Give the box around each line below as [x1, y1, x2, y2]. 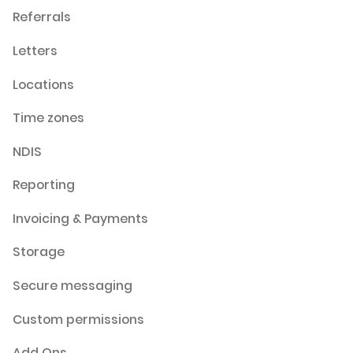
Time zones [12, 109, 84, 128]
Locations [12, 75, 74, 94]
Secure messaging [12, 276, 132, 295]
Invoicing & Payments [12, 209, 148, 228]
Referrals [12, 8, 71, 27]
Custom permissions [12, 310, 144, 329]
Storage [12, 243, 65, 262]
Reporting [12, 176, 75, 195]
